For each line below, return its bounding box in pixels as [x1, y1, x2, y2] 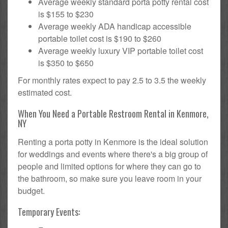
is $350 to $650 [38, 56, 94, 69]
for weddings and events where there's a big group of [18, 148, 208, 160]
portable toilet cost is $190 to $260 [38, 32, 161, 44]
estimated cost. [18, 86, 72, 98]
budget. [18, 184, 45, 196]
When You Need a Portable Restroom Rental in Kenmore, [18, 106, 209, 120]
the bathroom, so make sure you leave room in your [18, 172, 202, 184]
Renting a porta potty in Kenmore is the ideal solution [18, 135, 208, 148]
